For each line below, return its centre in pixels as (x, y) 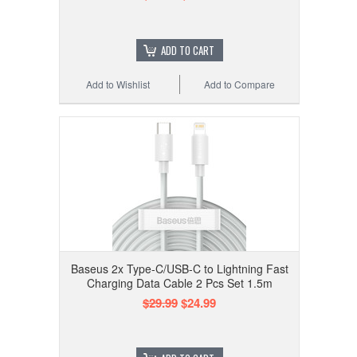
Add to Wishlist (118, 84)
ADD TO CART (187, 51)
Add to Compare (240, 84)
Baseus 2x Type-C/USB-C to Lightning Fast (179, 269)
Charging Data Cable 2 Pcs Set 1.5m (179, 283)
